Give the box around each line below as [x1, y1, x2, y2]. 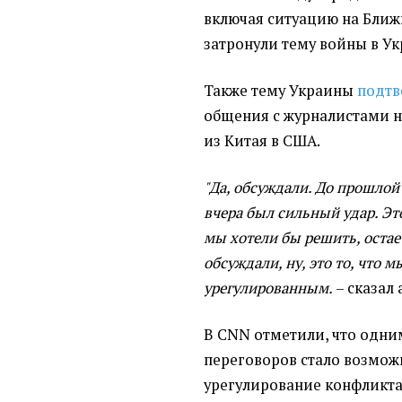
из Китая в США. [204, 130, 321, 151]
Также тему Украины [204, 80, 358, 100]
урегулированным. [204, 277, 334, 298]
